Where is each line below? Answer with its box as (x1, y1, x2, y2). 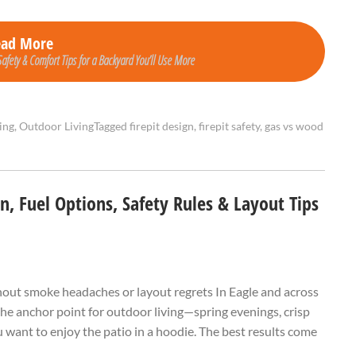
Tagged (94, 120, 130, 133)
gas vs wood (265, 120, 323, 133)
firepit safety (199, 120, 260, 133)
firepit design (130, 120, 194, 133)
